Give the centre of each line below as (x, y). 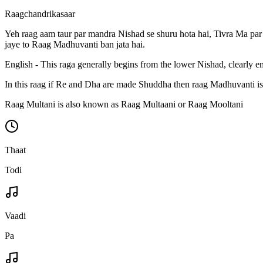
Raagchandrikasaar (40, 14)
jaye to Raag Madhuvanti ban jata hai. (75, 44)
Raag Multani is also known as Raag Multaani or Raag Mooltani (124, 104)
